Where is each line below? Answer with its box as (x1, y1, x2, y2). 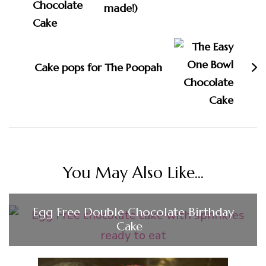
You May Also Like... (62, 162, 204, 182)
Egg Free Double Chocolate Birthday (32, 204, 234, 220)
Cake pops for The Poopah (34, 60, 162, 74)
